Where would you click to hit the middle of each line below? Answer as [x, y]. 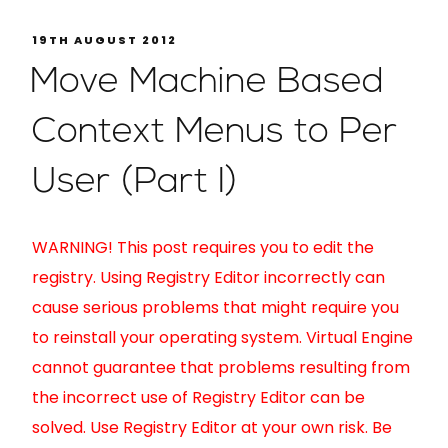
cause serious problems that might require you [215, 307]
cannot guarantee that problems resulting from [221, 367]
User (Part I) [135, 183]
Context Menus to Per [214, 133]
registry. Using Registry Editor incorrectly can [208, 277]
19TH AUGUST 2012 [104, 40]
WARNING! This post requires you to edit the [203, 247]
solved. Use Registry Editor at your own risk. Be [212, 427]
